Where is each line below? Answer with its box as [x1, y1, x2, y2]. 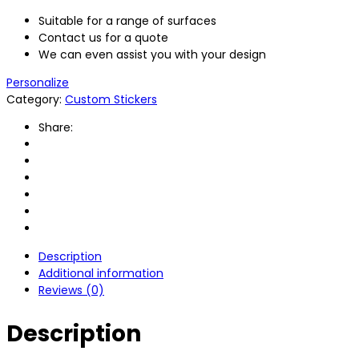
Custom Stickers [65, 91, 157, 107]
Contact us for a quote [38, 29, 168, 46]
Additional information [38, 264, 163, 281]
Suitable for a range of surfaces [38, 12, 216, 29]
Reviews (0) [38, 281, 104, 298]
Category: [6, 91, 62, 107]
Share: [38, 119, 73, 135]
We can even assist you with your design [38, 46, 266, 63]
